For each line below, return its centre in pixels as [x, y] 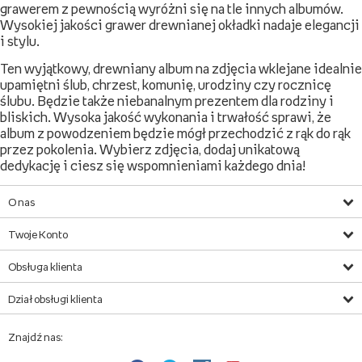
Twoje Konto [38, 235]
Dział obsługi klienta [55, 299]
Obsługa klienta [45, 267]
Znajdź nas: [36, 337]
